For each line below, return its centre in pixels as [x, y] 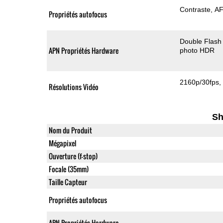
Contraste [195, 9]
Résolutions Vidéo [73, 87]
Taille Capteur [68, 182]
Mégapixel [62, 143]
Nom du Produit [70, 130]
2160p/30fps [200, 82]
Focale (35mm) [68, 169]
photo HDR [197, 50]
